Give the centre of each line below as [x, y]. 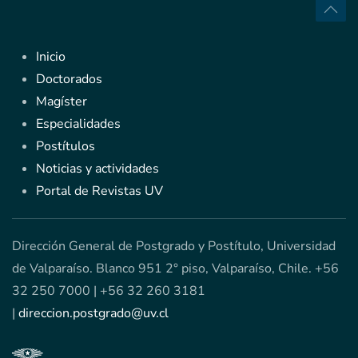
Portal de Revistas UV [99, 191]
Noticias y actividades [97, 169]
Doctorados [69, 80]
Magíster [62, 102]
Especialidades [78, 124]
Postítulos [66, 147]
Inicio [51, 57]
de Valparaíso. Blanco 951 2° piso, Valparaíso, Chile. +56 [175, 269]
